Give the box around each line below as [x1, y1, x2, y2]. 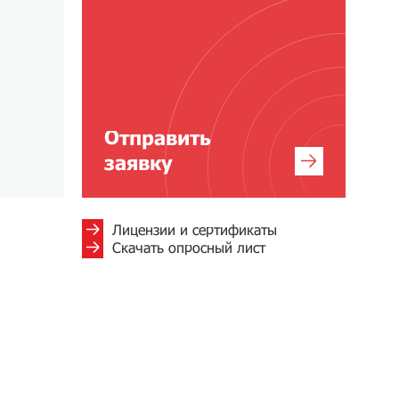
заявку [104, 151, 173, 175]
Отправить [104, 126, 211, 150]
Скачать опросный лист [112, 239, 265, 256]
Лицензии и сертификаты [112, 221, 277, 238]
